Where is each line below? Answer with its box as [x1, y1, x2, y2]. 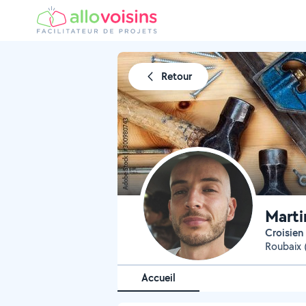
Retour [161, 69, 192, 83]
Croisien [273, 225, 303, 240]
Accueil [141, 270, 176, 285]
